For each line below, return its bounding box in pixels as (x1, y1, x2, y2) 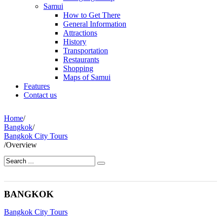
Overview (6, 141, 37, 149)
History (63, 37, 86, 46)
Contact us (24, 91, 57, 99)
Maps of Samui (63, 73, 110, 81)
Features (24, 82, 50, 90)
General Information (63, 20, 126, 28)
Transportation (63, 46, 108, 55)
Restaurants (63, 55, 99, 64)
